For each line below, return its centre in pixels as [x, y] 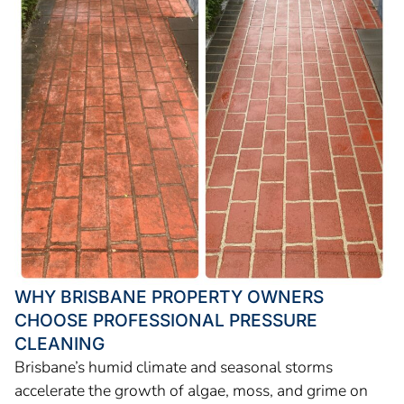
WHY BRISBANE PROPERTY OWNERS [169, 297]
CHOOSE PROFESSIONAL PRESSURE [166, 320]
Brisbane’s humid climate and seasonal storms [174, 367]
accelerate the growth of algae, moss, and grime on [191, 390]
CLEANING [60, 344]
